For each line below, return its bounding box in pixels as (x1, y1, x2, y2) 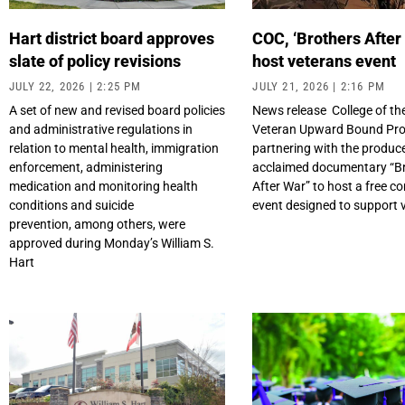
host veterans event (252, 52, 400, 71)
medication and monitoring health (9, 179, 198, 194)
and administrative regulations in (9, 122, 193, 137)
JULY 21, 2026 (252, 80, 334, 94)
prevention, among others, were (9, 217, 185, 232)
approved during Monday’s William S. (9, 236, 214, 251)
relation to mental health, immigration (9, 141, 219, 156)
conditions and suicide (9, 198, 134, 213)
